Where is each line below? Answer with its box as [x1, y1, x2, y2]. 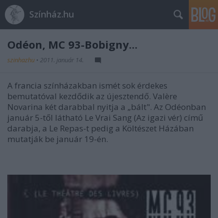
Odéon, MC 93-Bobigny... [7, 37, 138, 52]
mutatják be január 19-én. [7, 133, 108, 145]
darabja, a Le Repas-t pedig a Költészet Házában [7, 123, 194, 134]
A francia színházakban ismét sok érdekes [7, 80, 167, 91]
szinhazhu [7, 55, 36, 64]
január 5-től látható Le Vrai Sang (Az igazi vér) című [7, 112, 203, 123]
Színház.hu [29, 8, 74, 20]
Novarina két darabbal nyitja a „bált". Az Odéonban [7, 101, 206, 112]
